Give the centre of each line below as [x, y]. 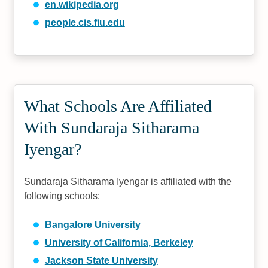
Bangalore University [92, 224]
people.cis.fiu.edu [85, 22]
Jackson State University [101, 260]
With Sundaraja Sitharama [112, 127]
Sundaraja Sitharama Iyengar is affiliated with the [128, 181]
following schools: [62, 196]
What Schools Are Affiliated [118, 106]
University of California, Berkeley [119, 242]
